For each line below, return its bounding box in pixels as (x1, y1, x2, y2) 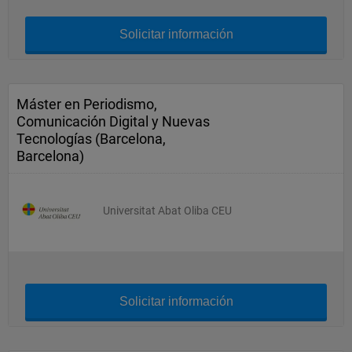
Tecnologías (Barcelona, (16, 130, 166, 147)
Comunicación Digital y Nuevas (16, 113, 210, 130)
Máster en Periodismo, (16, 96, 157, 112)
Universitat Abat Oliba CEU (103, 204, 232, 217)
